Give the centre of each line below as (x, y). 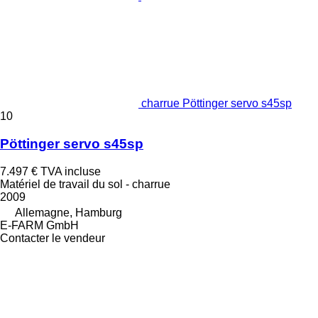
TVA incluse (71, 171)
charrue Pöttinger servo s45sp (216, 104)
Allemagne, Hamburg (68, 212)
